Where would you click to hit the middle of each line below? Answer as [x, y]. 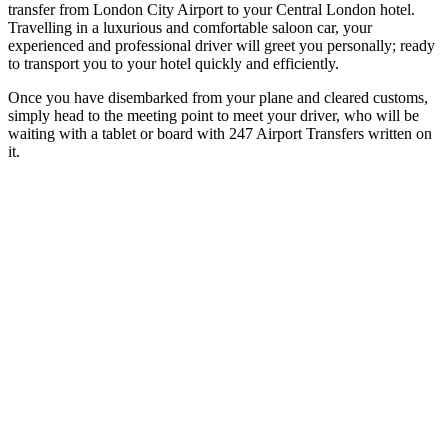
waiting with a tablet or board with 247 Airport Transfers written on [220, 133]
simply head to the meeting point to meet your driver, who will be [213, 115]
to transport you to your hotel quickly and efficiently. [173, 63]
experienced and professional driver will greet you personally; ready [221, 45]
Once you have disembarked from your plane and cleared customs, [218, 97]
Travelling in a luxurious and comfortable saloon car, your [190, 27]
